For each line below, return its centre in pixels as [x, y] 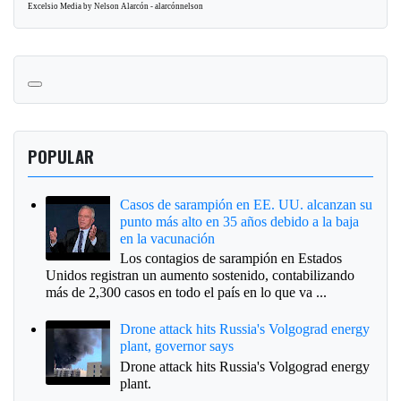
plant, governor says [177, 346]
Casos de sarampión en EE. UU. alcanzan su [247, 204]
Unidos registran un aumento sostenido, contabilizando [200, 275]
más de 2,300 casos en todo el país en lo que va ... [186, 292]
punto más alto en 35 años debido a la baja [240, 221]
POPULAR [61, 156]
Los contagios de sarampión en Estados [231, 258]
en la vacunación [168, 238]
